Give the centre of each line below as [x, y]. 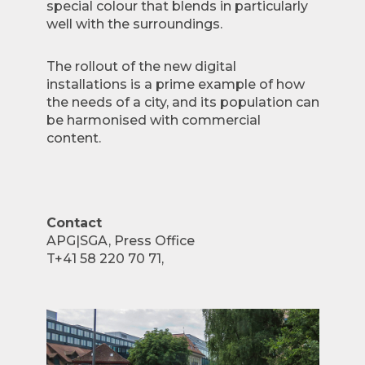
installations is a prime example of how [175, 84]
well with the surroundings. [136, 24]
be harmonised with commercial [153, 120]
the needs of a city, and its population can [182, 102]
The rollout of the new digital [141, 66]
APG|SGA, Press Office [120, 241]
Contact [74, 223]
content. [75, 138]
